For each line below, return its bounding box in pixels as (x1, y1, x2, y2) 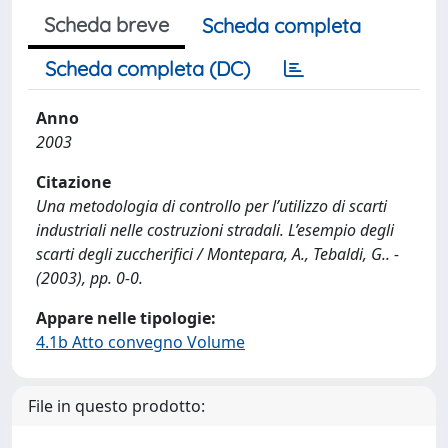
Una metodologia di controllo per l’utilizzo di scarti (36, 195, 387, 217)
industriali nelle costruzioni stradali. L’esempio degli (36, 219, 394, 241)
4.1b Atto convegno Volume (36, 331, 245, 353)
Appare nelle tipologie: (36, 307, 216, 329)
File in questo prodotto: (28, 395, 205, 417)
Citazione (36, 171, 111, 193)
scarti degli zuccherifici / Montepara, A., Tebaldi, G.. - (36, 243, 399, 265)
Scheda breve (44, 12, 169, 37)
